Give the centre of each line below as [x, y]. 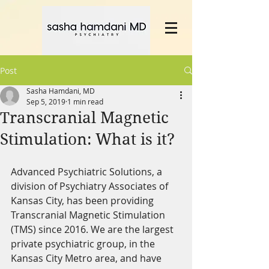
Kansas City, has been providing [83, 201]
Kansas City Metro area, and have [87, 258]
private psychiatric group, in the [84, 244]
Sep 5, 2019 [46, 101]
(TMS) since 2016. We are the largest [93, 229]
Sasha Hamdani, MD [61, 91]
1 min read [85, 101]
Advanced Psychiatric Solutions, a [88, 172]
